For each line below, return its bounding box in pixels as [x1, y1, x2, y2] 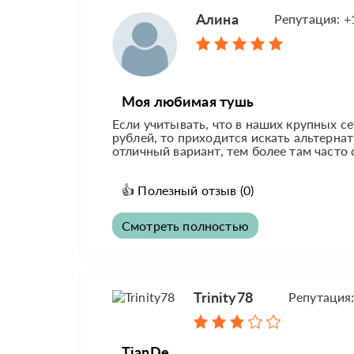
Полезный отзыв [137, 183, 237, 198]
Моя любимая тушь [122, 92, 254, 111]
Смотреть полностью [122, 218, 249, 234]
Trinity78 [194, 288, 253, 307]
